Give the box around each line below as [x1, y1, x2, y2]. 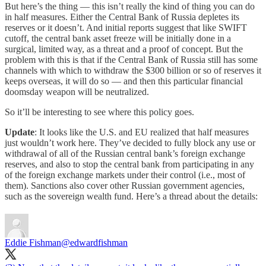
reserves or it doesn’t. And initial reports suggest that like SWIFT [5, 23, 247, 33]
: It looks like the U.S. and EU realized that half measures [34, 127, 249, 138]
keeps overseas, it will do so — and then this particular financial [5, 76, 243, 87]
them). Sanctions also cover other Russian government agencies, [5, 180, 245, 191]
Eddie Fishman [5, 237, 61, 248]
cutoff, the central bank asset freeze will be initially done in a [5, 33, 231, 44]
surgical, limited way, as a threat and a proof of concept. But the [5, 44, 243, 55]
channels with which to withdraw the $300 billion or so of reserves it [5, 65, 261, 76]
